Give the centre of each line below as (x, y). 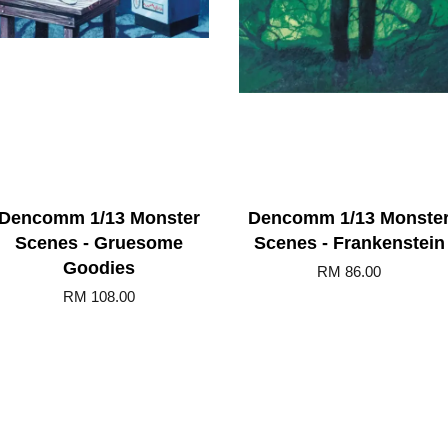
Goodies (99, 268)
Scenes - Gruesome (99, 243)
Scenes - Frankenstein (349, 243)
